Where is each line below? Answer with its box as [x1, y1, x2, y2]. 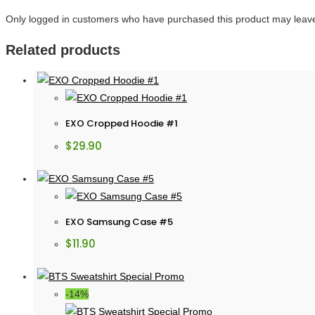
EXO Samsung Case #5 [65, 214, 173, 229]
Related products [6, 41, 120, 58]
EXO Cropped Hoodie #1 [65, 117, 178, 131]
